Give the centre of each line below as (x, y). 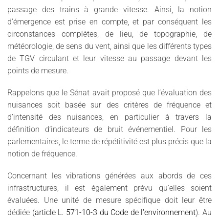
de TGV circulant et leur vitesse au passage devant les (109, 58)
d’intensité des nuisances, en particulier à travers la (109, 117)
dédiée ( (21, 212)
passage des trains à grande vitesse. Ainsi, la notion (109, 9)
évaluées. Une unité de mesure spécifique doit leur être (109, 200)
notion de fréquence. (42, 153)
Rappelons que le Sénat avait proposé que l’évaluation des (109, 92)
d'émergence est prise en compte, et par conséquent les (109, 22)
